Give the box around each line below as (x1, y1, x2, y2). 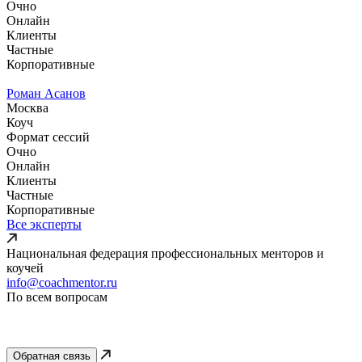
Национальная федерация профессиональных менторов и (6, 246, 324, 260)
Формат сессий (6, 129, 90, 144)
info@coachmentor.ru (6, 275, 117, 289)
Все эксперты (6, 217, 82, 231)
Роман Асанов (6, 86, 86, 100)
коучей (6, 260, 44, 275)
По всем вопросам (6, 289, 107, 304)
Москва (6, 100, 48, 115)
